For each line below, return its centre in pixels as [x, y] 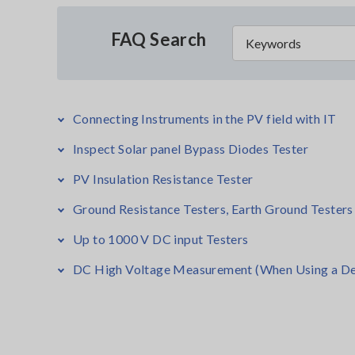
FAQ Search [158, 39]
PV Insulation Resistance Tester [163, 179]
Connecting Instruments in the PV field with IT [205, 118]
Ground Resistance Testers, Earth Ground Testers [213, 209]
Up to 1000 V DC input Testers [161, 239]
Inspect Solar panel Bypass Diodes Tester [191, 149]
